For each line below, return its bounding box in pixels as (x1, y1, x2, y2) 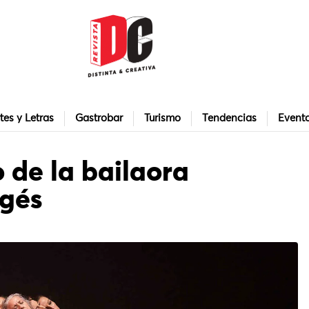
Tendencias (202, 113, 257, 124)
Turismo (144, 113, 181, 124)
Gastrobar (75, 113, 123, 124)
